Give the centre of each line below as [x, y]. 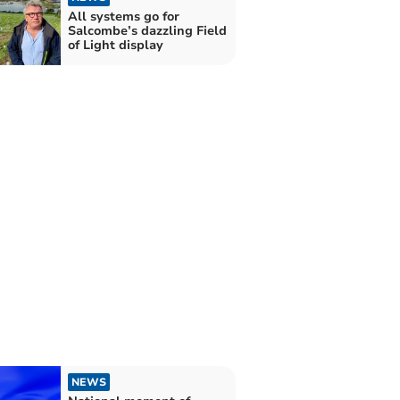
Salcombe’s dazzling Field [147, 31]
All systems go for [123, 17]
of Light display [115, 46]
